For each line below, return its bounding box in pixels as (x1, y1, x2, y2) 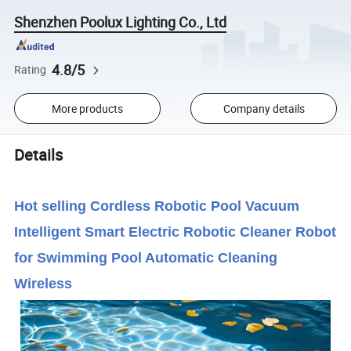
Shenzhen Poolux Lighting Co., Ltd (14, 13, 227, 32)
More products (51, 100, 123, 116)
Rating (14, 62, 47, 77)
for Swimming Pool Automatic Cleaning (14, 249, 278, 266)
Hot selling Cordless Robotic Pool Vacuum (14, 197, 300, 214)
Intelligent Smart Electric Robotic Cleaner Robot (14, 223, 337, 240)
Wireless (14, 275, 73, 291)
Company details (223, 100, 305, 116)
